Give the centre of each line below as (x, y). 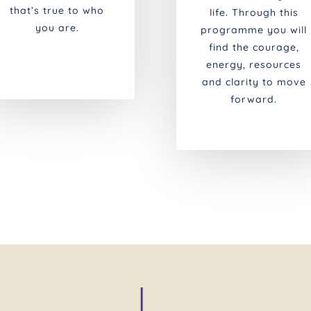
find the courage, (254, 48)
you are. (57, 28)
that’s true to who (57, 11)
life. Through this (254, 13)
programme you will (254, 30)
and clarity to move (254, 82)
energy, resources (254, 65)
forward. (254, 100)
